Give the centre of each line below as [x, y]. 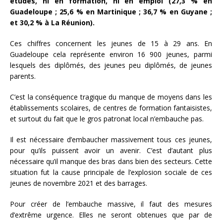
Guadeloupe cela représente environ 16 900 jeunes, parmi [111, 54]
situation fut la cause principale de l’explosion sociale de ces [111, 172]
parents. [23, 76]
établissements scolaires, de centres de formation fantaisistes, [111, 108]
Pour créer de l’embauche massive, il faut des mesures [111, 204]
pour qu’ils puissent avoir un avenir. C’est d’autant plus [111, 150]
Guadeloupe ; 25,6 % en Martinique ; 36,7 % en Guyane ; [111, 11]
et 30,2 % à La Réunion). [52, 22]
